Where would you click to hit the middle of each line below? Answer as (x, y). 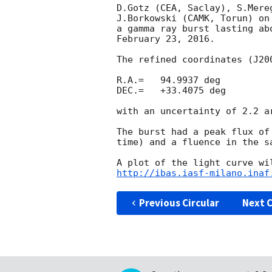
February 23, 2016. (166, 39)
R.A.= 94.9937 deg (168, 80)
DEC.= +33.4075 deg (171, 91)
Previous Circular (179, 202)
